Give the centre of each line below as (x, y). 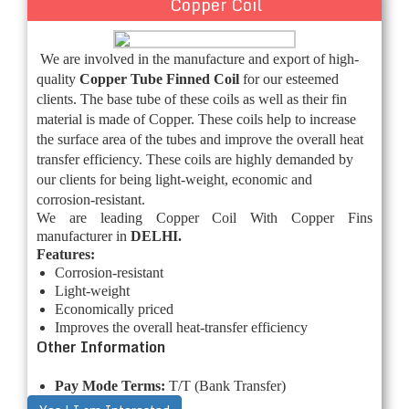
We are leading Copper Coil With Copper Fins (204, 217)
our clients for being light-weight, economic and (174, 179)
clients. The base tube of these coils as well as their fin (192, 99)
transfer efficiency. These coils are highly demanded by (195, 159)
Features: (66, 254)
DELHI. (154, 236)
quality (56, 79)
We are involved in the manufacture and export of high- (199, 58)
